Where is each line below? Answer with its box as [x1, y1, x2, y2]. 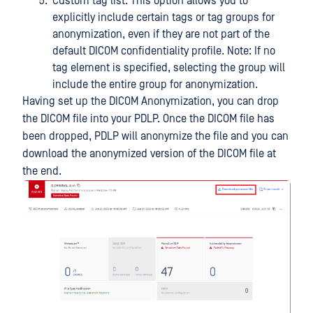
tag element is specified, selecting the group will [52, 61, 285, 75]
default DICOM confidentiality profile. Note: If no [52, 45, 275, 58]
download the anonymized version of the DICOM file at [22, 147, 276, 161]
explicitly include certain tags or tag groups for [52, 11, 275, 24]
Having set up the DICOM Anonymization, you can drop [22, 95, 279, 108]
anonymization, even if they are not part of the [52, 28, 270, 41]
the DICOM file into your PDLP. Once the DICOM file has [22, 112, 275, 126]
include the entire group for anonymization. [52, 78, 258, 92]
